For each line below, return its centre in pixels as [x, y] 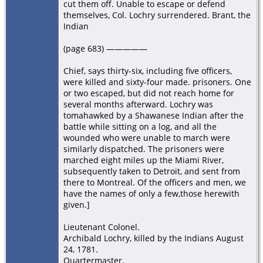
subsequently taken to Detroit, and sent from [152, 171]
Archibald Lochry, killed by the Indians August [154, 238]
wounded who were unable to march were [147, 137]
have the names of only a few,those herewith [151, 193]
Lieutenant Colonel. [102, 227]
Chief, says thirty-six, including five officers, [148, 70]
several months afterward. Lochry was [138, 104]
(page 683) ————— [105, 48]
